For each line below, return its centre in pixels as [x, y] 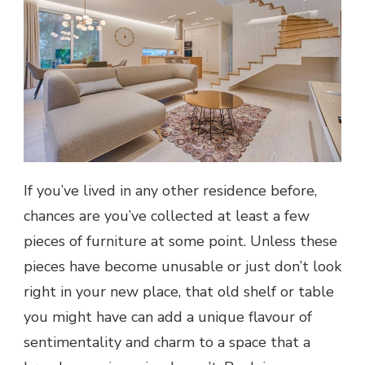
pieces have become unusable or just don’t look [182, 267]
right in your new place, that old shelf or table [179, 292]
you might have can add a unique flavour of [168, 317]
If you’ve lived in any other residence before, [170, 191]
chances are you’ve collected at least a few [167, 216]
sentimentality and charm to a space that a [167, 343]
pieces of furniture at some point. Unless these [180, 242]
